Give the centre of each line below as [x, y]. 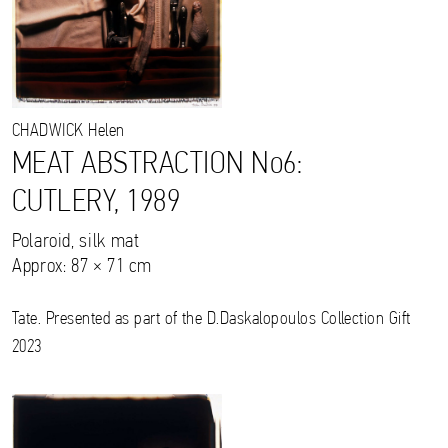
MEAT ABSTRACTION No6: [157, 164]
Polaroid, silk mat [76, 241]
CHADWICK [48, 131]
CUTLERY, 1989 [96, 202]
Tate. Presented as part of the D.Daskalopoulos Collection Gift [211, 319]
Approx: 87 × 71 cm [82, 266]
